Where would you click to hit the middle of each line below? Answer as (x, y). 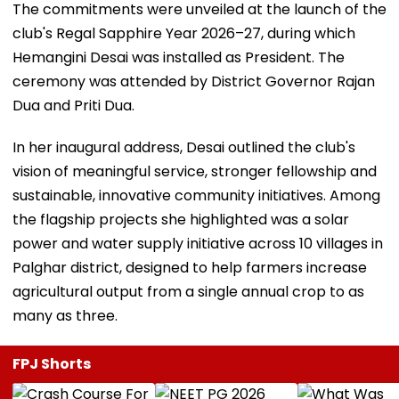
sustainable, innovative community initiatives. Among (196, 195)
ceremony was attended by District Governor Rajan (194, 81)
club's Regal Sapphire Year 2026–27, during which (184, 33)
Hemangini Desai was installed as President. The (179, 57)
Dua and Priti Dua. (73, 105)
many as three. (65, 315)
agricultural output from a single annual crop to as (188, 291)
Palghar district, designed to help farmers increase (190, 267)
